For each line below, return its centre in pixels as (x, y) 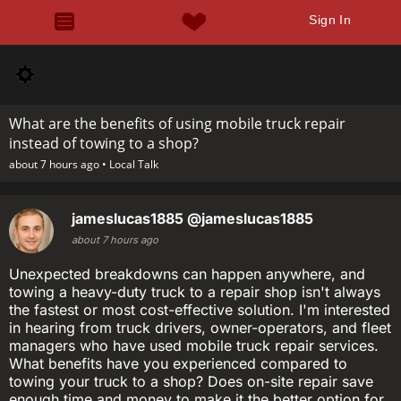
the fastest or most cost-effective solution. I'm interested (200, 310)
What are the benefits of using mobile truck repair (177, 124)
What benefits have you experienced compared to (178, 363)
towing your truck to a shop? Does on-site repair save (191, 381)
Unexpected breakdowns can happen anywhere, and (187, 274)
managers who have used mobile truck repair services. (194, 346)
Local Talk (134, 164)
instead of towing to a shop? (104, 143)
